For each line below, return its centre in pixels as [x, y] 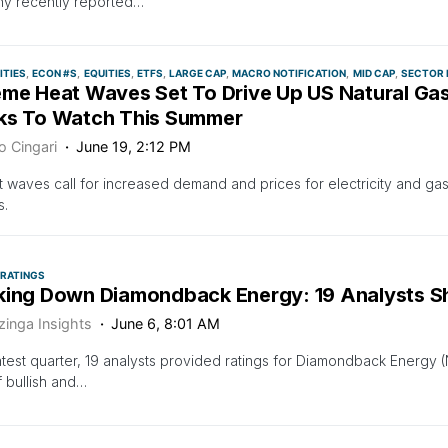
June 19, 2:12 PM [134, 146]
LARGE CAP [197, 72]
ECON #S [55, 72]
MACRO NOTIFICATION [289, 72]
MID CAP [373, 72]
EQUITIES [107, 72]
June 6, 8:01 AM [166, 323]
